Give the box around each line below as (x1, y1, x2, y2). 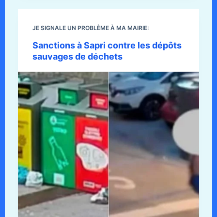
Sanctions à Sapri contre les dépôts (32, 40, 182, 51)
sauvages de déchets (32, 51, 123, 62)
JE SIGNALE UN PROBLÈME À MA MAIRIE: (32, 24, 149, 32)
